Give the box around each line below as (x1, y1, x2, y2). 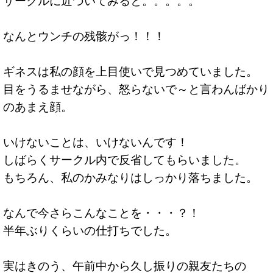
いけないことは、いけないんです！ (3, 135, 188, 150)
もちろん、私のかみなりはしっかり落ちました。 (3, 171, 258, 185)
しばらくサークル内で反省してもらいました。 (3, 153, 246, 168)
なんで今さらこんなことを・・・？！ (3, 206, 200, 221)
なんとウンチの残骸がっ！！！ (3, 29, 165, 44)
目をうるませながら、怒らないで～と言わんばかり (3, 82, 269, 97)
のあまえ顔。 (3, 100, 73, 115)
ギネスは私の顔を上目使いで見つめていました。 (3, 65, 258, 79)
